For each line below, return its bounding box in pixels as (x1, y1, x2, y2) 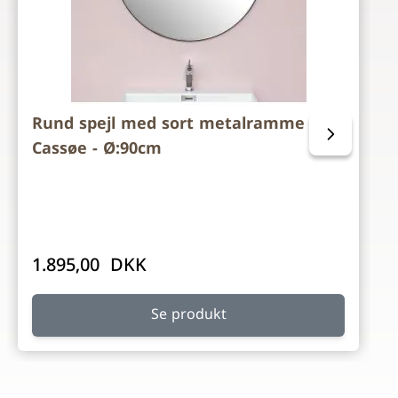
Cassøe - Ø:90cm (32, 139, 162, 160)
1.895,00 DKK (32, 256, 147, 278)
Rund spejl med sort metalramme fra (32, 115, 333, 135)
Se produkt (150, 306, 227, 324)
